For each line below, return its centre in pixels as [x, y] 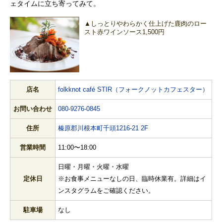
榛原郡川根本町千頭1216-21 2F [103, 128]
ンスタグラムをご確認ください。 [106, 191]
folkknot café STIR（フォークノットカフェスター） [133, 90]
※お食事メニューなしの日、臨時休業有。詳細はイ [132, 179]
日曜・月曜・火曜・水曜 [93, 167]
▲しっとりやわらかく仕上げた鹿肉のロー [145, 24]
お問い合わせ [33, 109]
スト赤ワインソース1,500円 [124, 32]
